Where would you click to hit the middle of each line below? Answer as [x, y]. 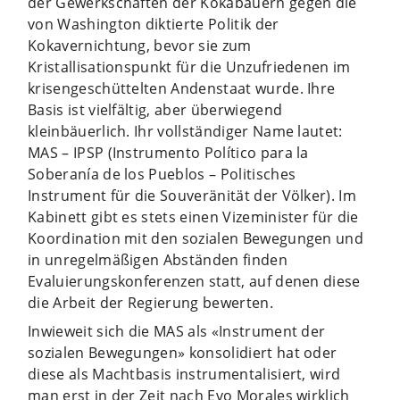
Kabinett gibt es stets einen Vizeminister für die [193, 217]
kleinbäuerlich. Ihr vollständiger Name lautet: [185, 131]
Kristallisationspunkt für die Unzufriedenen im [189, 67]
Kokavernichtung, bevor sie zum [140, 45]
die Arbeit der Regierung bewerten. [150, 302]
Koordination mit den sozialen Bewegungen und [196, 238]
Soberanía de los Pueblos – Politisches [162, 174]
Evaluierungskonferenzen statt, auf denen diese [194, 281]
